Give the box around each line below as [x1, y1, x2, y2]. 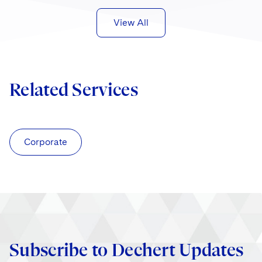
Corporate [24, 136, 67, 147]
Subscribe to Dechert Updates [9, 239, 244, 260]
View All [113, 16, 149, 28]
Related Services [9, 79, 138, 100]
